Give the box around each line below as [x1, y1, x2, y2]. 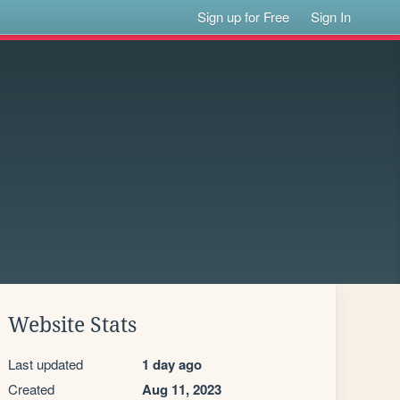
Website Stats [8, 313, 137, 337]
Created [8, 379, 54, 398]
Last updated [8, 354, 83, 373]
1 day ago [142, 354, 202, 374]
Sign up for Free [197, 7, 290, 26]
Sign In [311, 7, 352, 26]
